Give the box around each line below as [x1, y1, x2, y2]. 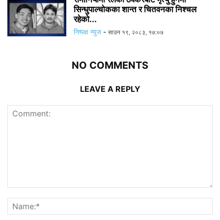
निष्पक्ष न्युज [74, 27, 101, 36]
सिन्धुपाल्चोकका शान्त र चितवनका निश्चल [74, 4, 196, 14]
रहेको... [74, 14, 97, 24]
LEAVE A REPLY [80, 83, 140, 94]
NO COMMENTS [72, 59, 148, 71]
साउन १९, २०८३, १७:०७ [108, 28, 164, 36]
